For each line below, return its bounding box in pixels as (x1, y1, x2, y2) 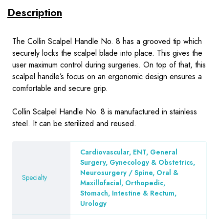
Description (7, 4, 62, 20)
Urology (80, 198, 107, 208)
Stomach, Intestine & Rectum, (80, 188, 176, 198)
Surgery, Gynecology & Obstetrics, (80, 157, 195, 167)
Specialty (22, 172, 47, 182)
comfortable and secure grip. (12, 82, 108, 94)
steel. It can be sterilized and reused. (12, 117, 136, 129)
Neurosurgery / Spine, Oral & (80, 167, 178, 177)
